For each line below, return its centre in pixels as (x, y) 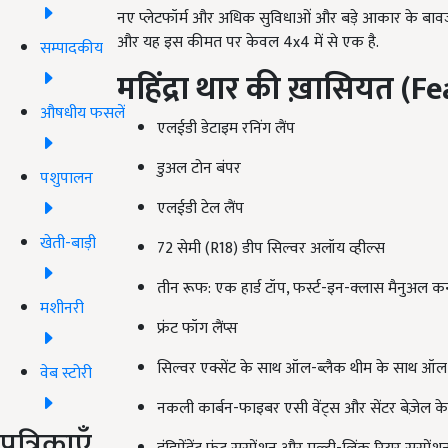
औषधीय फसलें (82, 113)
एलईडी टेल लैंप (200, 209)
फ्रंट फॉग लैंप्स (197, 329)
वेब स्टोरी (66, 373)
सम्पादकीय (71, 48)
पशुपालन (66, 178)
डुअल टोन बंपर (199, 169)
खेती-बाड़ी (68, 243)
